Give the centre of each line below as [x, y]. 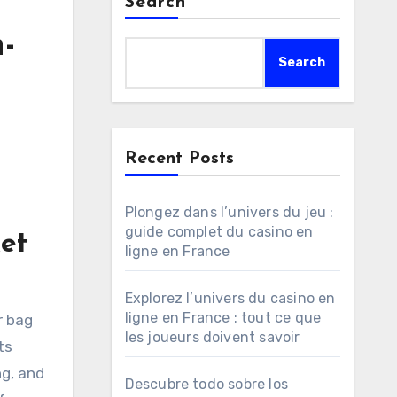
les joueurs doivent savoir [212, 337]
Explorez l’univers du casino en [230, 298]
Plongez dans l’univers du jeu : [229, 212]
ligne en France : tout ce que [223, 318]
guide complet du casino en [219, 232]
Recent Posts [179, 159]
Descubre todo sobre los [206, 384]
